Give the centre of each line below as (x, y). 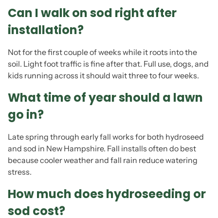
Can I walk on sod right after (92, 13)
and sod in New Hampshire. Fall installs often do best (102, 148)
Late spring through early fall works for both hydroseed (106, 137)
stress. (20, 172)
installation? (46, 30)
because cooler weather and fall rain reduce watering (103, 160)
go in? (26, 115)
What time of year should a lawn (105, 98)
